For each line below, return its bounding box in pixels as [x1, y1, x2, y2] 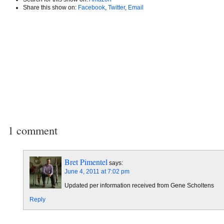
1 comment [8, 122, 57, 137]
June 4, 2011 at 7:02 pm [64, 167, 129, 175]
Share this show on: [23, 3, 78, 11]
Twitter [108, 3, 125, 11]
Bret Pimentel [64, 156, 107, 167]
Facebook [78, 3, 105, 11]
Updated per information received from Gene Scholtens [64, 181, 214, 189]
